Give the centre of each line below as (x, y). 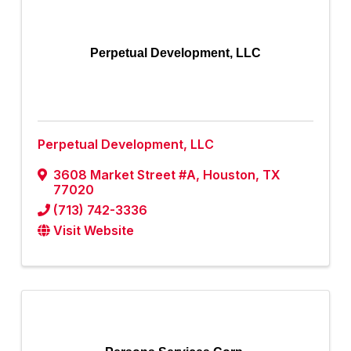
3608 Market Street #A (125, 175)
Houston (229, 175)
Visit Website (94, 231)
